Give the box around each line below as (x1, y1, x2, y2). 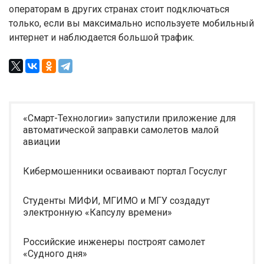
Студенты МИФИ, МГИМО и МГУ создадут (23, 195, 210, 206)
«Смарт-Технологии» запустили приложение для (23, 113, 236, 124)
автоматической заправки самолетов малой (23, 124, 219, 136)
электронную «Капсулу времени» (23, 207, 172, 218)
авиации (23, 136, 60, 147)
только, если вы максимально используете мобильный (9, 18, 254, 29)
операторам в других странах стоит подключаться (9, 4, 229, 15)
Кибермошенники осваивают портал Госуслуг (23, 166, 227, 177)
